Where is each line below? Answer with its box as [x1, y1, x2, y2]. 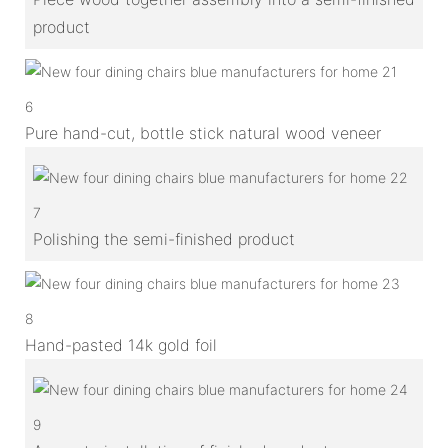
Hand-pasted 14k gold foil [25, 334, 217, 355]
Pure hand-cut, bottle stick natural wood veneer [25, 122, 381, 143]
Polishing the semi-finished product [33, 228, 295, 249]
